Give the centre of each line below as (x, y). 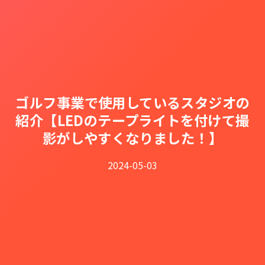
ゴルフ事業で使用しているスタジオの (132, 102)
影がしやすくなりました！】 (132, 138)
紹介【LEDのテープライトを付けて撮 (132, 120)
